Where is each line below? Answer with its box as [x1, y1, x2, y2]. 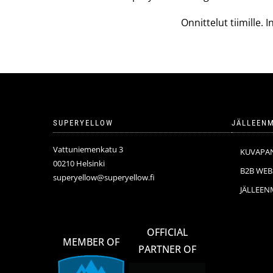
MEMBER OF [63, 235, 119, 249]
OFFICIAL [146, 225, 188, 239]
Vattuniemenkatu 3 [53, 144, 123, 155]
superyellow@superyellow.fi [53, 172, 155, 183]
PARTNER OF [138, 243, 196, 256]
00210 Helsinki [53, 158, 105, 169]
